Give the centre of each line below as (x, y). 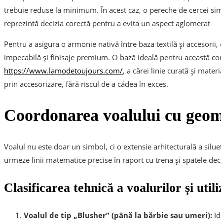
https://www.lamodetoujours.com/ (63, 70)
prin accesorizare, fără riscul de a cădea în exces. (86, 84)
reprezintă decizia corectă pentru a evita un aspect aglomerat (107, 23)
